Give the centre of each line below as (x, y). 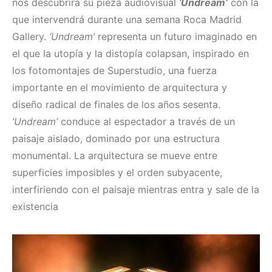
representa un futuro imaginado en (176, 36)
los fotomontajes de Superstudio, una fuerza (114, 70)
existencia (35, 206)
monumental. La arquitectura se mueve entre (115, 155)
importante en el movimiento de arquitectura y (120, 87)
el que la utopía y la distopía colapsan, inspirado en (131, 53)
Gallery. (31, 36)
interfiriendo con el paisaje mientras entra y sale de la (136, 189)
